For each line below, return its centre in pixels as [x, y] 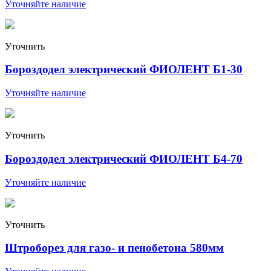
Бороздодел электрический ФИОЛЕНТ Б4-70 [124, 158]
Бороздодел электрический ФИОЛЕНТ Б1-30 [124, 70]
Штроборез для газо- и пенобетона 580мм [114, 248]
